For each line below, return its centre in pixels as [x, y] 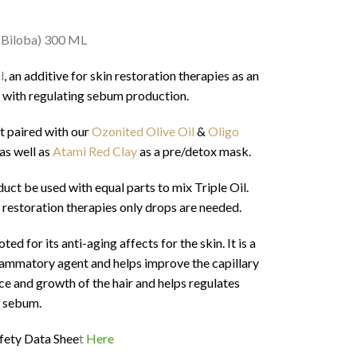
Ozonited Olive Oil [143, 131]
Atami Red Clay [95, 151]
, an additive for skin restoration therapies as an [131, 75]
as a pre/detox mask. [194, 151]
